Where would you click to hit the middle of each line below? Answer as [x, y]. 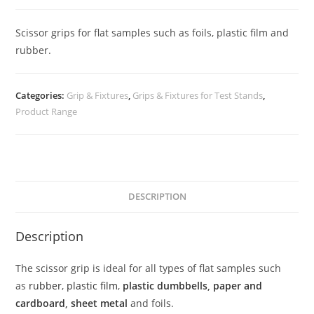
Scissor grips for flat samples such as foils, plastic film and [152, 32]
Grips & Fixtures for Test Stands [198, 95]
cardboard [41, 303]
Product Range [47, 111]
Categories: [41, 95]
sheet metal [100, 303]
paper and [238, 285]
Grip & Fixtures [98, 95]
